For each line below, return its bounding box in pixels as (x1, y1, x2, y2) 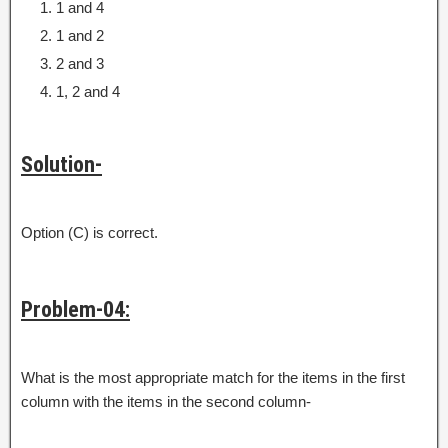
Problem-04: (21, 296, 130, 322)
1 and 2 (56, 26, 104, 44)
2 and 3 (56, 54, 104, 72)
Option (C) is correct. (21, 223, 158, 241)
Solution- (21, 151, 102, 177)
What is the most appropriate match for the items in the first (21, 368, 405, 386)
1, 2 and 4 (56, 82, 120, 100)
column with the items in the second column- (21, 392, 311, 410)
